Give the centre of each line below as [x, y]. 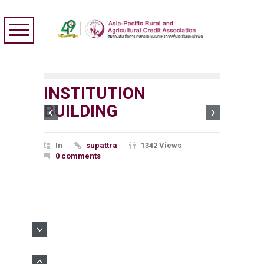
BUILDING [81, 111]
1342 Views [161, 145]
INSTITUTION [95, 93]
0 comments [78, 156]
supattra [102, 145]
